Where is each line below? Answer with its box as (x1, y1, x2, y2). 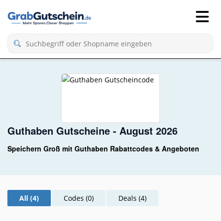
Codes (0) (64, 193, 94, 203)
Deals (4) (118, 193, 147, 203)
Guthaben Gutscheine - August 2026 (7, 123, 178, 138)
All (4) (19, 193, 39, 203)
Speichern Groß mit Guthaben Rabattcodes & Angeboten (7, 144, 199, 153)
